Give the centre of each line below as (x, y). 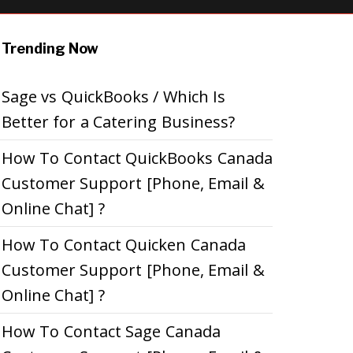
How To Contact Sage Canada (111, 331)
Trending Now (50, 48)
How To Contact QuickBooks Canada (137, 158)
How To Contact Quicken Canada (124, 244)
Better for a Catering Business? (118, 121)
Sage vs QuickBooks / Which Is (113, 96)
